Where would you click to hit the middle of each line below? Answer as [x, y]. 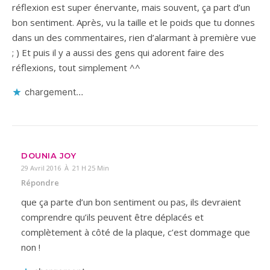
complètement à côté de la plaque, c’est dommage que [136, 232]
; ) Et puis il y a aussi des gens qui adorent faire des [118, 52]
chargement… [54, 92]
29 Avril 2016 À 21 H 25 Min [65, 168]
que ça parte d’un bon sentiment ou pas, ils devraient [131, 202]
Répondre [40, 182]
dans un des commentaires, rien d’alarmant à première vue [134, 37]
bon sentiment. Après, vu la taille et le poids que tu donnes [133, 22]
